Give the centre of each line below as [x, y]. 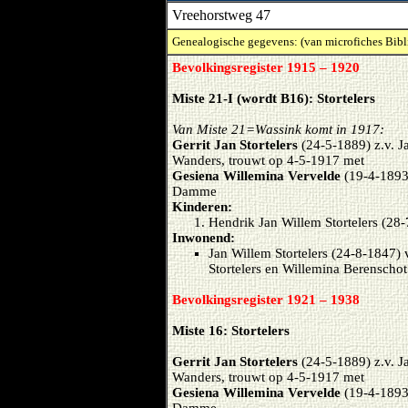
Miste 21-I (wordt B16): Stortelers [274, 98]
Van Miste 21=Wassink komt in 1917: [278, 129]
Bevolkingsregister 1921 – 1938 [266, 300]
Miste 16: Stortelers [231, 331]
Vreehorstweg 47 [221, 15]
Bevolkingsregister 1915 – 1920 [266, 67]
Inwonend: [204, 238]
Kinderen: [202, 207]
